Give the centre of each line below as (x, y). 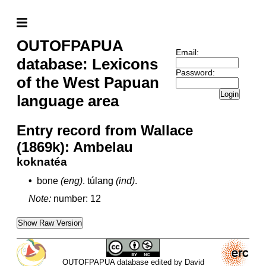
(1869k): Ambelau (75, 147)
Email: (187, 52)
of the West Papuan (88, 83)
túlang (100, 181)
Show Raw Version (50, 223)
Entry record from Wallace (105, 130)
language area (68, 101)
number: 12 (77, 199)
